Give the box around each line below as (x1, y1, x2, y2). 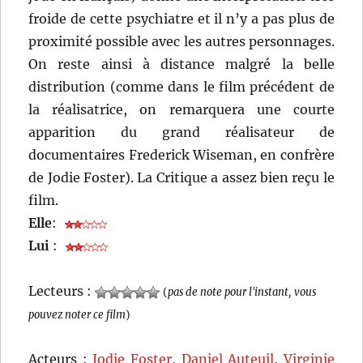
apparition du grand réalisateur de (28, 124, 335, 141)
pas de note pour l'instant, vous (168, 285, 317, 299)
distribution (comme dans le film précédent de (28, 79, 335, 96)
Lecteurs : (28, 283, 96, 300)
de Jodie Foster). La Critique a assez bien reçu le (28, 169, 335, 186)
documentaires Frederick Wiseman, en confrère (28, 147, 335, 164)
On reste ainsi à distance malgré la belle (28, 56, 335, 73)
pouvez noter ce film (28, 308, 126, 322)
